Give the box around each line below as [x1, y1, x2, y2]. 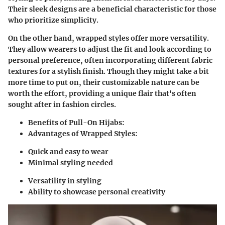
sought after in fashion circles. [8, 100, 116, 109]
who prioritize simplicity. [8, 16, 98, 25]
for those [183, 5, 216, 14]
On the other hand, [8, 34, 76, 43]
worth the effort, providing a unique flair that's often [8, 89, 196, 98]
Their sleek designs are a [8, 5, 97, 14]
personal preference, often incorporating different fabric [8, 56, 212, 65]
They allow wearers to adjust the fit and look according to [8, 45, 211, 54]
